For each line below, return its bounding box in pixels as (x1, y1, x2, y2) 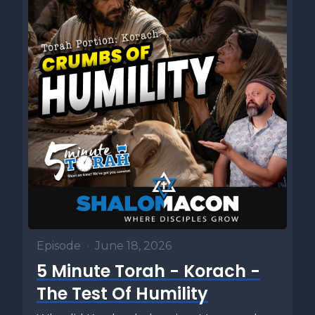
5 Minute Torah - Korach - (37, 259, 260, 283)
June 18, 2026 (95, 239, 172, 252)
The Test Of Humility (37, 282, 208, 305)
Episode (37, 239, 81, 252)
